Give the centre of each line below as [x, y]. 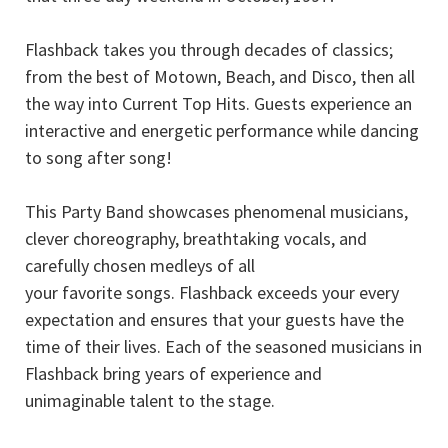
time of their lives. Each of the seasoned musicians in [223, 346]
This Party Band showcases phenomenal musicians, [216, 211]
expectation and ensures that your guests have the [214, 319]
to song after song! [98, 157]
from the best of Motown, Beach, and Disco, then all [220, 76]
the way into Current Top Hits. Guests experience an [218, 103]
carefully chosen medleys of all [140, 265]
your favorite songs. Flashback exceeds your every [212, 292]
